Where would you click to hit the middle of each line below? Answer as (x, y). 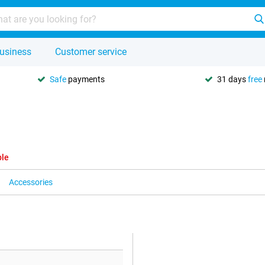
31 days (232, 79)
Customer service (91, 52)
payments (85, 79)
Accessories (31, 182)
